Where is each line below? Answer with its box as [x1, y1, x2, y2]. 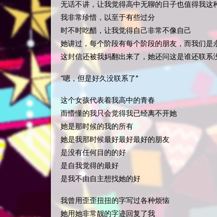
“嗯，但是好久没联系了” [61, 74, 138, 83]
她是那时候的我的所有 [61, 122, 133, 131]
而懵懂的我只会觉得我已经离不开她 [61, 109, 177, 118]
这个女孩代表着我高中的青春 [61, 96, 155, 105]
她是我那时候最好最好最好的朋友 [61, 135, 170, 144]
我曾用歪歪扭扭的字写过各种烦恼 [61, 196, 170, 205]
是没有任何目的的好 [61, 148, 126, 157]
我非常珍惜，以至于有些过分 [61, 13, 155, 22]
